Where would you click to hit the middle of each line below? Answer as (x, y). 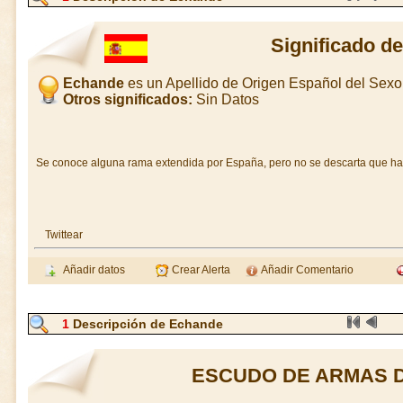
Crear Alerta (200, 270)
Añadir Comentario (306, 270)
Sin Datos (225, 99)
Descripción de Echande (146, 324)
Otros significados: (127, 99)
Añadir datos (91, 270)
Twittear (63, 235)
